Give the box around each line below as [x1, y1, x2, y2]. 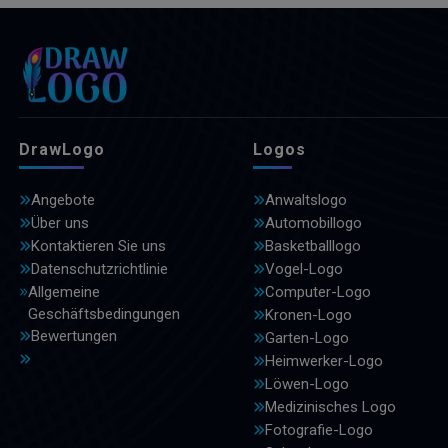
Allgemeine [28, 283, 101, 302]
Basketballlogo [264, 237, 361, 256]
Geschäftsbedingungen [28, 305, 181, 324]
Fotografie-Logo [264, 421, 373, 440]
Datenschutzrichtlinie [31, 260, 168, 279]
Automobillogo [264, 214, 362, 233]
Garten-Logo [264, 329, 349, 348]
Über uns [31, 214, 89, 233]
